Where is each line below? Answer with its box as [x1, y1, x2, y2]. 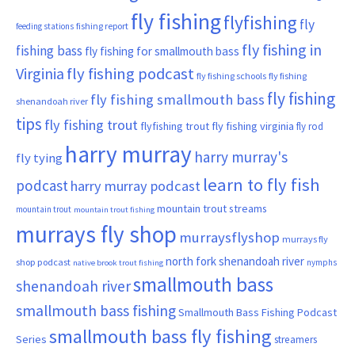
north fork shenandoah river [166, 253, 304, 269]
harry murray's [194, 147, 288, 166]
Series [16, 331, 47, 346]
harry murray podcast [71, 176, 200, 195]
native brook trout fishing [73, 257, 163, 268]
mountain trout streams [157, 200, 267, 216]
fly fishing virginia [212, 118, 294, 133]
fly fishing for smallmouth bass [85, 43, 239, 59]
